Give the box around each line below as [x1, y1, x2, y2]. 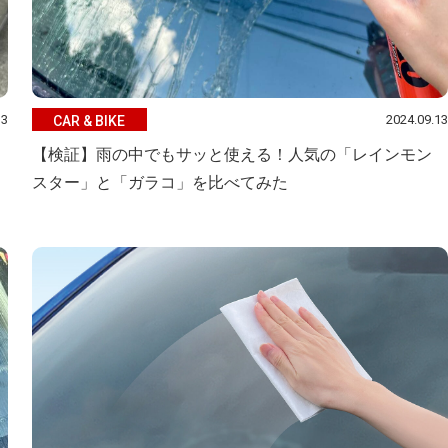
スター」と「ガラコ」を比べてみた [31, 174, 288, 191]
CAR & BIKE [53, 112, 126, 129]
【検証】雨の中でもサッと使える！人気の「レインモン [31, 146, 432, 163]
